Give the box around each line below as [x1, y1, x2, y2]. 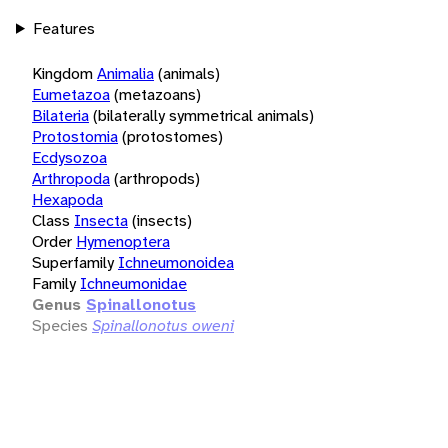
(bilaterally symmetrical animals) [93, 104, 314, 126]
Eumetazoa [32, 83, 110, 105]
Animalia [97, 62, 154, 84]
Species [32, 314, 88, 336]
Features [32, 17, 95, 39]
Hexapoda [32, 188, 103, 210]
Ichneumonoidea [118, 251, 234, 273]
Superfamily [32, 251, 114, 273]
